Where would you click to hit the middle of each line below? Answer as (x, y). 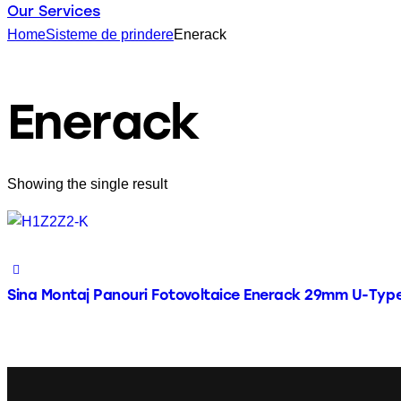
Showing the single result (87, 184)
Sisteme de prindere (110, 35)
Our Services (54, 12)
